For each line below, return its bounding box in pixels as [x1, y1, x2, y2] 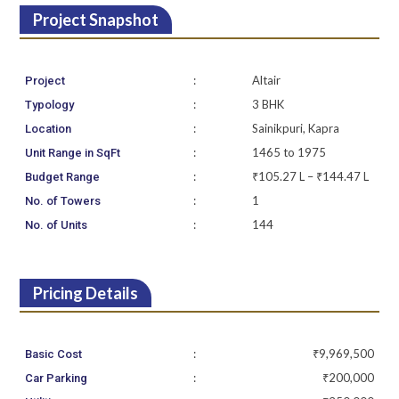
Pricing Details [32, 283, 138, 304]
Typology [25, 98, 75, 112]
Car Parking [25, 371, 88, 386]
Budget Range [25, 170, 101, 184]
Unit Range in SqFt [25, 146, 121, 160]
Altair [251, 73, 281, 88]
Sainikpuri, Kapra [251, 121, 339, 136]
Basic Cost [25, 347, 83, 362]
